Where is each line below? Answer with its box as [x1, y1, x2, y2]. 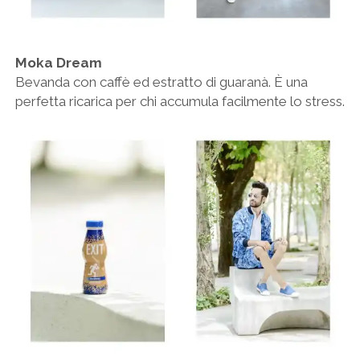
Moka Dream [14, 54, 102, 71]
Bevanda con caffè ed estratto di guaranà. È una [14, 73, 308, 90]
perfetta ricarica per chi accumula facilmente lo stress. [14, 92, 345, 109]
